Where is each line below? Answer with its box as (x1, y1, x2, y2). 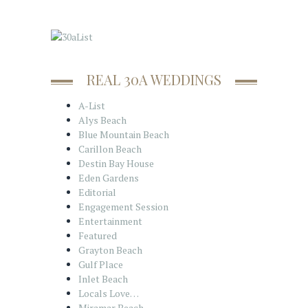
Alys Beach (78, 113, 126, 126)
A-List (78, 98, 105, 112)
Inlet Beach (78, 272, 128, 285)
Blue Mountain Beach (78, 127, 169, 141)
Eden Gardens (78, 170, 139, 184)
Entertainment (78, 214, 142, 228)
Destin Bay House (78, 156, 154, 170)
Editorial (78, 185, 116, 199)
